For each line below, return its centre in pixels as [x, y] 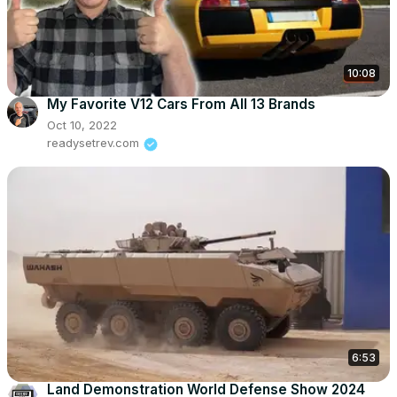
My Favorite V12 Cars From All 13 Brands [181, 105]
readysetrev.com [93, 143]
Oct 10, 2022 [82, 125]
